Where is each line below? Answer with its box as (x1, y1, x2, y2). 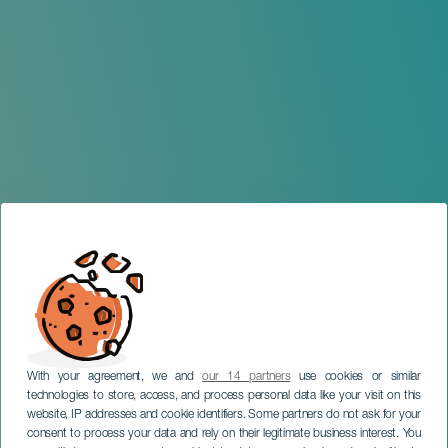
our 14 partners (202, 371, 291, 383)
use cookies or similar (290, 371, 422, 383)
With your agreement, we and (27, 371, 203, 383)
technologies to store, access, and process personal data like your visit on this (27, 390, 421, 402)
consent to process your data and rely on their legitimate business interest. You (27, 428, 421, 440)
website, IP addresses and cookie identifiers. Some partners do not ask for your (27, 409, 421, 421)
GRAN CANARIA (52, 428, 159, 444)
